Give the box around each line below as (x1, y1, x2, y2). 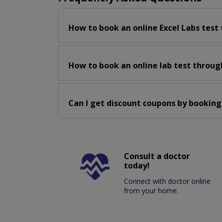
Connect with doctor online (124, 176, 211, 186)
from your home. (124, 186, 179, 196)
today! (124, 160, 150, 171)
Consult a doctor (124, 151, 190, 162)
